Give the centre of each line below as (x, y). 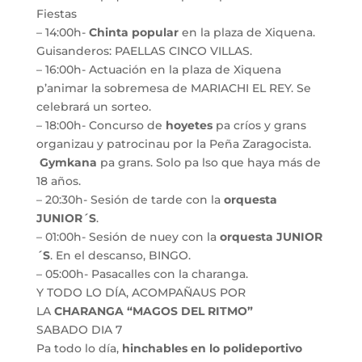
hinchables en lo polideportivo (212, 348)
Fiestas (56, 13)
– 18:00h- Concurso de (99, 125)
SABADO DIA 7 (79, 329)
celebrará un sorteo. (93, 106)
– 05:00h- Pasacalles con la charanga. (142, 274)
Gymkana (69, 162)
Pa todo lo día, (79, 348)
